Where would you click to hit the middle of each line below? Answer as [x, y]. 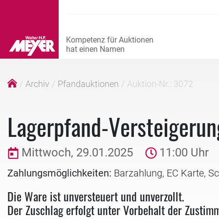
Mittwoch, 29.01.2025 [77, 153]
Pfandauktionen [88, 84]
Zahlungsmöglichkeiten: [59, 173]
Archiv [37, 84]
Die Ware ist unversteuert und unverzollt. [96, 196]
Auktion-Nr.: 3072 [160, 84]
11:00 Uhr [184, 153]
